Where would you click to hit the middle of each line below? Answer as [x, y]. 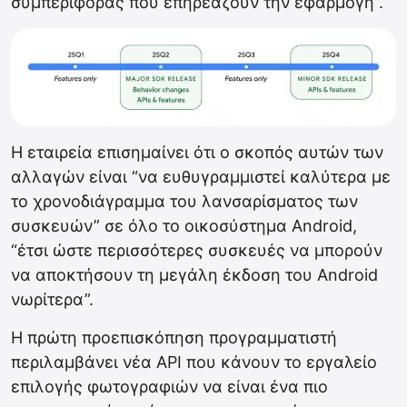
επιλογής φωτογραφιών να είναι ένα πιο [169, 387]
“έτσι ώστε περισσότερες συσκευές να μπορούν [197, 251]
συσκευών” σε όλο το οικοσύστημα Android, [184, 226]
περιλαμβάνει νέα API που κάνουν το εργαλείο [194, 362]
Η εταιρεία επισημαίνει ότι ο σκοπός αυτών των [197, 153]
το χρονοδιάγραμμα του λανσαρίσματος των [184, 202]
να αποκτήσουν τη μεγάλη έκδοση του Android [194, 275]
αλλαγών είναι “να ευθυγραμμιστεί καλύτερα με [201, 177]
